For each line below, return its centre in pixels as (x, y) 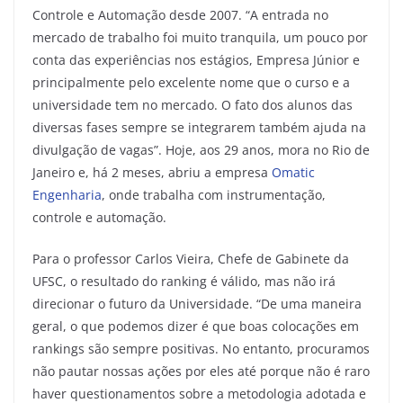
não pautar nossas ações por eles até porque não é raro (201, 371)
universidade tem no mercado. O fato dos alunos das (193, 105)
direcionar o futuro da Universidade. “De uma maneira (197, 304)
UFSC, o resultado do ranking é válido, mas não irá (184, 281)
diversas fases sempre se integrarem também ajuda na (199, 127)
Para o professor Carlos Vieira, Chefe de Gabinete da (191, 259)
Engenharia (67, 195)
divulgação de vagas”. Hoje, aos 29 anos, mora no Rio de (201, 150)
